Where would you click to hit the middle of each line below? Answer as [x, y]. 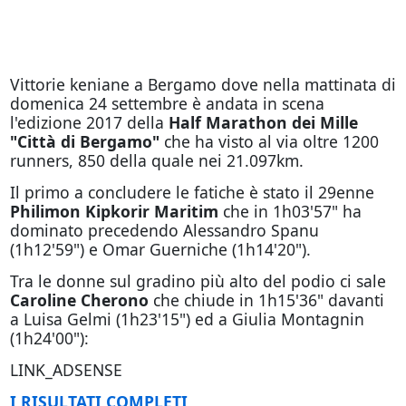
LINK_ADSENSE [66, 370]
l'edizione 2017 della [89, 122]
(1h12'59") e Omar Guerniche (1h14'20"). [160, 249]
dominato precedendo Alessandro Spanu [164, 230]
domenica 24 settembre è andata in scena [167, 103]
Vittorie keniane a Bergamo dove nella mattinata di [203, 84]
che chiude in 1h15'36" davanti [266, 300]
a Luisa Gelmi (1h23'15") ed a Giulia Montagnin [187, 319]
